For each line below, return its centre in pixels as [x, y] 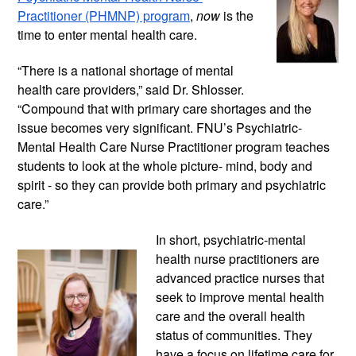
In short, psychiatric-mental [231, 239]
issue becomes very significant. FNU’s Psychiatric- [160, 127]
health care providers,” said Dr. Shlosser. [131, 89]
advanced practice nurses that [240, 277]
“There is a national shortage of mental [126, 70]
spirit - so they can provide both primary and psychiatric [172, 184]
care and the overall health [230, 315]
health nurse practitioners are [238, 258]
